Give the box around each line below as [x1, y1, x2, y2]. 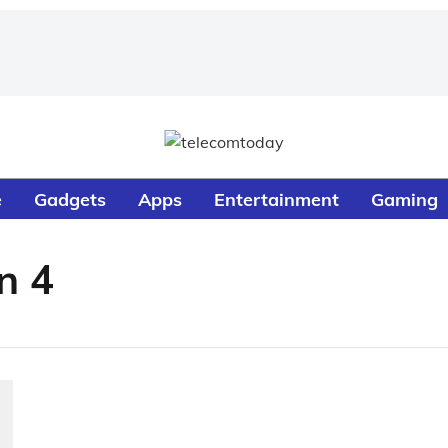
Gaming [371, 187, 439, 211]
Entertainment [214, 187, 340, 211]
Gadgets [34, 187, 107, 211]
